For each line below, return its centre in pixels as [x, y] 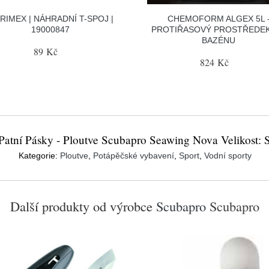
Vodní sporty [228, 155]
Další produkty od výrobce [83, 206]
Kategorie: [39, 155]
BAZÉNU [219, 40]
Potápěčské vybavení [134, 155]
